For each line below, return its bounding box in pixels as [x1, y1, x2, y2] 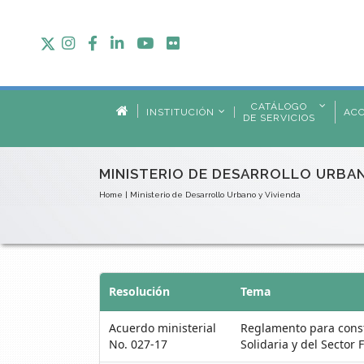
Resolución [109, 284, 170, 299]
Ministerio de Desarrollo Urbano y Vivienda [130, 190, 301, 199]
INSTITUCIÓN [145, 106, 214, 118]
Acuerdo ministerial [109, 320, 216, 336]
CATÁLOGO [250, 100, 307, 112]
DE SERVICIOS [242, 111, 315, 123]
